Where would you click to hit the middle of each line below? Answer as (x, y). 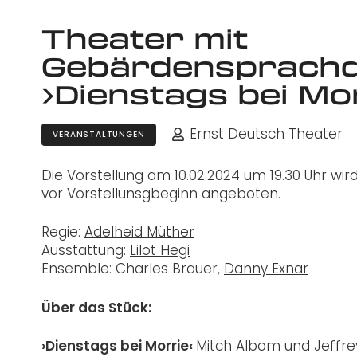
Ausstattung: (86, 251)
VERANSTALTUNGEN (99, 134)
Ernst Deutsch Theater (266, 133)
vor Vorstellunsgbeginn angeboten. (161, 193)
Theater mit (145, 39)
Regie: (63, 232)
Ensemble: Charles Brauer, (133, 269)
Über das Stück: (96, 307)
